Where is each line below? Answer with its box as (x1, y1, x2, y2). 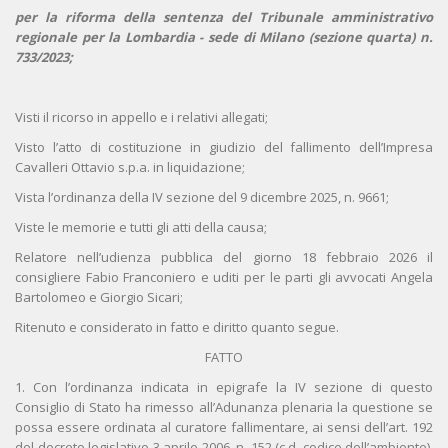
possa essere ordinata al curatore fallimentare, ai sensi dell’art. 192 (15, 418, 433, 437)
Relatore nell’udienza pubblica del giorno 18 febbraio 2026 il (15, 248, 433, 267)
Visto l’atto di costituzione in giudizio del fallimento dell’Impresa (15, 138, 433, 157)
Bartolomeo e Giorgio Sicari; (15, 288, 183, 307)
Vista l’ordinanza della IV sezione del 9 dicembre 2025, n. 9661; (15, 188, 389, 207)
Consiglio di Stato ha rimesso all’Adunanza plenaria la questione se (15, 398, 433, 417)
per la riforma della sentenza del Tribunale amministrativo (15, 8, 433, 27)
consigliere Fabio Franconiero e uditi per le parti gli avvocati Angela (15, 268, 433, 287)
